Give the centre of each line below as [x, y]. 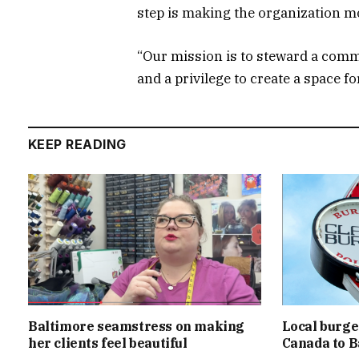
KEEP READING [77, 145]
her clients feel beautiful [108, 343]
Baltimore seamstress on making [137, 326]
